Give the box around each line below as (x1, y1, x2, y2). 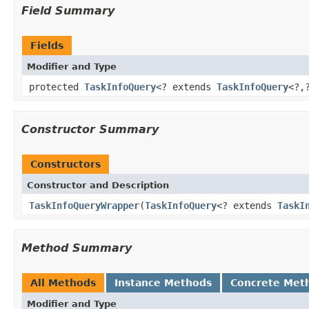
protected (29, 81, 84, 92)
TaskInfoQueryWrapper (29, 199, 139, 211)
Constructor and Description (27, 179, 169, 190)
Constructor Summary (21, 122, 159, 136)
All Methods (30, 277, 96, 288)
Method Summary (21, 241, 132, 255)
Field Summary (21, 3, 114, 17)
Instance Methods (114, 277, 212, 288)
